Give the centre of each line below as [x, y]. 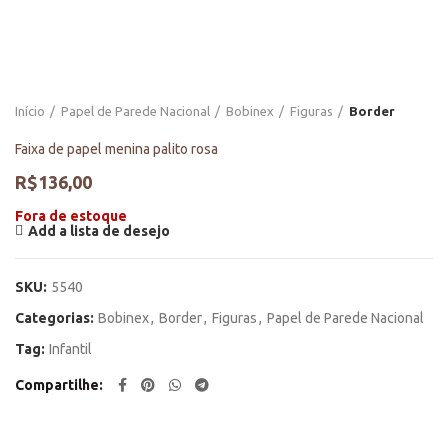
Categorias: [56, 318]
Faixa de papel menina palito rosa [116, 149]
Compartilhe [57, 385]
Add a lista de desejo [99, 231]
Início [30, 111]
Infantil [70, 349]
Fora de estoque [71, 216]
